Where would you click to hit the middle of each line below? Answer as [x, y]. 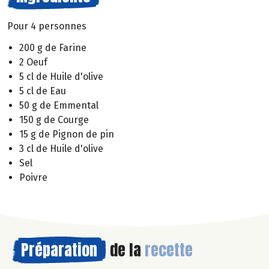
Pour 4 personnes [47, 26]
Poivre [33, 178]
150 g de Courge [54, 120]
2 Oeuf [33, 62]
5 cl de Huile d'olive [61, 77]
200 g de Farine [53, 48]
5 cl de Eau [43, 91]
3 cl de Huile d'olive [61, 149]
